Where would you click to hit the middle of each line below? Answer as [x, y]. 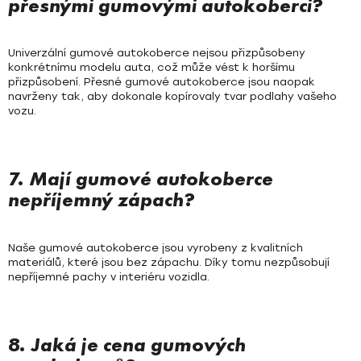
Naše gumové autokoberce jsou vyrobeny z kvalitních [156, 248]
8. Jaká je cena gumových [127, 345]
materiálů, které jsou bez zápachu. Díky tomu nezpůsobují [169, 263]
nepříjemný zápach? [102, 200]
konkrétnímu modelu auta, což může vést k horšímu [151, 68]
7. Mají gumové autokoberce [141, 179]
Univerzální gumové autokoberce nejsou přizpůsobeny [157, 53]
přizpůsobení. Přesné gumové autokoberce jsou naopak [162, 82]
